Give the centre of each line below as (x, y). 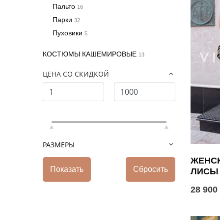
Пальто (65, 6)
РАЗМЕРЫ (59, 145)
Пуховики (69, 33)
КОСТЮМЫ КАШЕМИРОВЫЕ (91, 54)
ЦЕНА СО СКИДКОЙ (76, 74)
